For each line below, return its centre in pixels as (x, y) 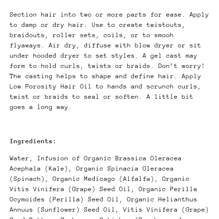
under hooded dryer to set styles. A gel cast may (104, 56)
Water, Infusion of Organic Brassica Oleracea (96, 158)
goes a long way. (43, 107)
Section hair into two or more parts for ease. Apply (109, 15)
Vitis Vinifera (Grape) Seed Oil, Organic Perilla (104, 189)
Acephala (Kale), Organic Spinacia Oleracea (92, 169)
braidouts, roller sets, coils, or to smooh (92, 35)
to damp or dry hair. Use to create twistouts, (98, 25)
